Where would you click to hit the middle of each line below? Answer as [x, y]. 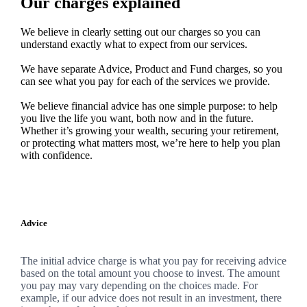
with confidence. [56, 155]
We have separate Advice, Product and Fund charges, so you [151, 69]
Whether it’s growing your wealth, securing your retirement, [149, 130]
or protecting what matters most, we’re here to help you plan [150, 143]
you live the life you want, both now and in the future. [137, 118]
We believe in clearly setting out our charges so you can [140, 32]
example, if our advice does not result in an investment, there [151, 298]
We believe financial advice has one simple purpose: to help [149, 106]
